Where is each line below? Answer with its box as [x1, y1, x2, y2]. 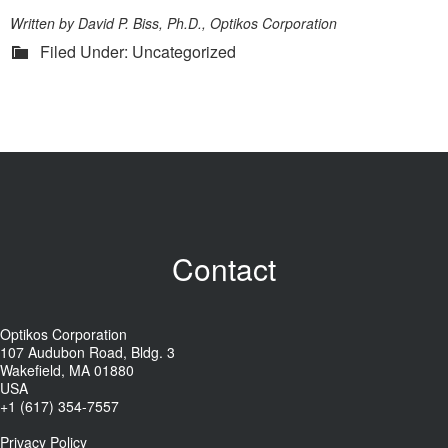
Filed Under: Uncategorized [40, 40, 236, 64]
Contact [172, 247, 276, 291]
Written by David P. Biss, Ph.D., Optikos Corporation [10, 13, 337, 34]
